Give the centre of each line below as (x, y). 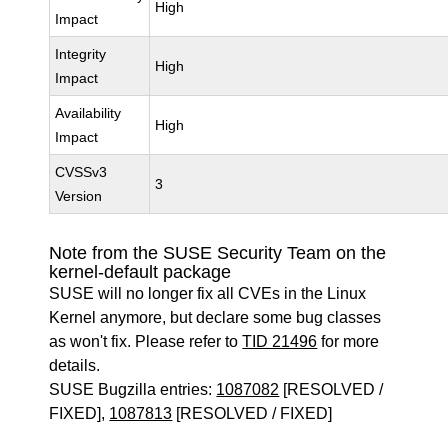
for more (348, 341)
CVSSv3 (81, 172)
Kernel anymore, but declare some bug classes (215, 317)
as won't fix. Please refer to (146, 341)
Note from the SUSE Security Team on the (218, 253)
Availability (88, 113)
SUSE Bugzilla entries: (133, 389)
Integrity (81, 54)
